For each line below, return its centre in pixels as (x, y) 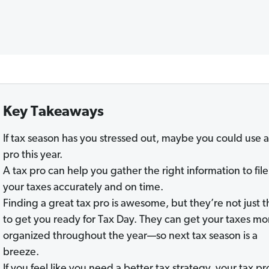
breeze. (21, 252)
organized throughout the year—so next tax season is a (130, 236)
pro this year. (32, 155)
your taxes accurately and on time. (83, 188)
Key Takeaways (53, 112)
